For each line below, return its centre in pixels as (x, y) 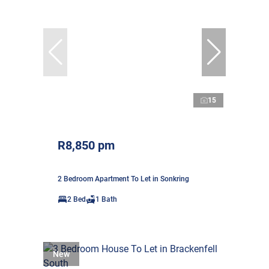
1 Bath (106, 199)
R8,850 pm (86, 145)
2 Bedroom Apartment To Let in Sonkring (123, 179)
